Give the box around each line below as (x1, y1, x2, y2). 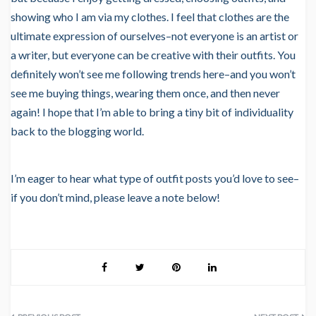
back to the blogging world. (11, 124, 144, 138)
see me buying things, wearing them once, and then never (11, 86, 280, 100)
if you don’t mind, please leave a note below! (11, 190, 220, 205)
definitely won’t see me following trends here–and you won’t (11, 67, 296, 81)
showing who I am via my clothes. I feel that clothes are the (11, 10, 289, 24)
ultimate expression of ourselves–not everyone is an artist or (11, 29, 298, 43)
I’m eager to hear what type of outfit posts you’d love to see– (11, 171, 299, 186)
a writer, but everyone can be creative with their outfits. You (11, 48, 296, 62)
